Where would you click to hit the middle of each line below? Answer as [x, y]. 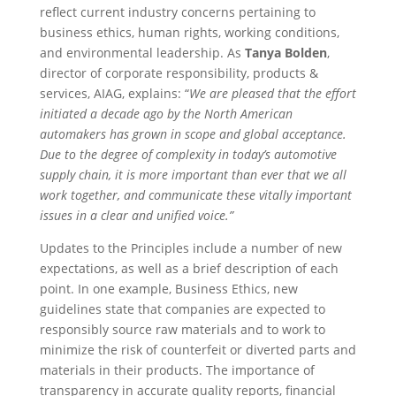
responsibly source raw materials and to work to [182, 329]
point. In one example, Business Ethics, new [168, 289]
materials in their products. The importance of [177, 370]
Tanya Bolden [286, 53]
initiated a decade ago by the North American [166, 114]
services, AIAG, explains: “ [114, 93]
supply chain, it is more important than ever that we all [193, 175]
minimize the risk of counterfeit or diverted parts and [198, 350]
